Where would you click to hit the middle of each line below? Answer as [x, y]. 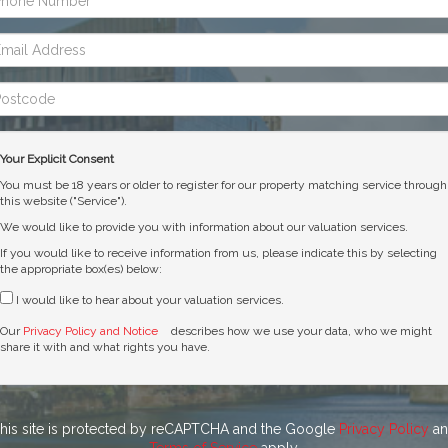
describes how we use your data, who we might [301, 331]
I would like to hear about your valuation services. [148, 300]
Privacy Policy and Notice [90, 331]
